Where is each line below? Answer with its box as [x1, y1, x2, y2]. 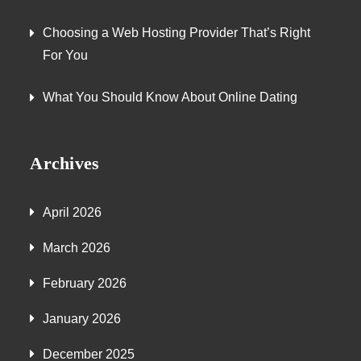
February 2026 [43, 276, 127, 290]
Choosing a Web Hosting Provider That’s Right [43, 26, 311, 39]
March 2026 [43, 241, 111, 255]
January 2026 [43, 312, 122, 326]
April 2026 [43, 205, 102, 219]
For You [43, 48, 89, 62]
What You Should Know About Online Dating [43, 90, 298, 104]
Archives [30, 153, 100, 173]
